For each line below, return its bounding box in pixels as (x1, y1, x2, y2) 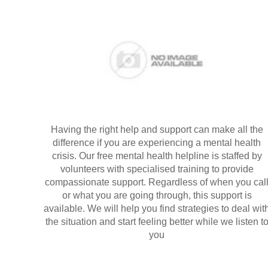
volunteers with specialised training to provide (60, 163, 254, 174)
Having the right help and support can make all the (50, 124, 263, 135)
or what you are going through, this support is (62, 190, 252, 200)
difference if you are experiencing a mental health (53, 137, 261, 148)
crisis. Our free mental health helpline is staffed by (51, 150, 262, 161)
